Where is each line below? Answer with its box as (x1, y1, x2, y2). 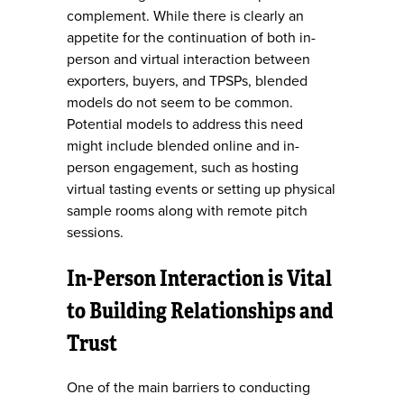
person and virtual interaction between (67, 50, 310, 69)
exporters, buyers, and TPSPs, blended (67, 72, 308, 91)
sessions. (67, 224, 124, 243)
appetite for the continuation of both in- (67, 29, 316, 48)
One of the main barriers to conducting (67, 379, 310, 397)
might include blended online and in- (67, 137, 299, 156)
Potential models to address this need (67, 115, 303, 134)
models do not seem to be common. (67, 94, 293, 113)
